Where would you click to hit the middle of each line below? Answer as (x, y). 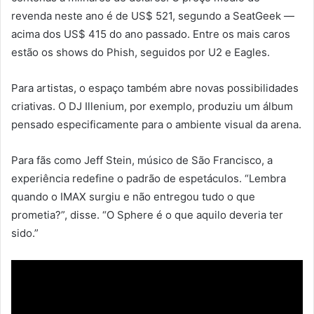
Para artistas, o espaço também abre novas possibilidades (155, 88)
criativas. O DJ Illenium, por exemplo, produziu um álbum (152, 107)
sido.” (25, 233)
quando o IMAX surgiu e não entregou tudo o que (133, 197)
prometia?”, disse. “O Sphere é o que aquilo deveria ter (147, 215)
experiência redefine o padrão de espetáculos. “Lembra (149, 179)
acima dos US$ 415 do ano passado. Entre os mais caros (151, 34)
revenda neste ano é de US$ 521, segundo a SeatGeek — (153, 16)
